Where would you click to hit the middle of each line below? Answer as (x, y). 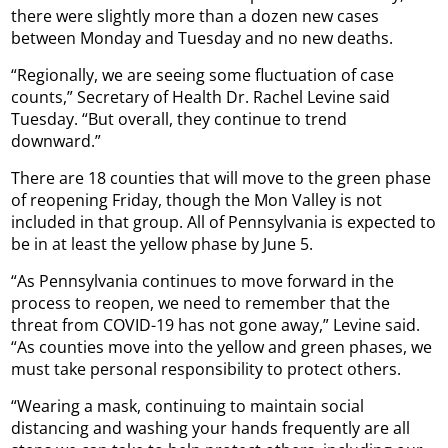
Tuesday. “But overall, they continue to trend (179, 118)
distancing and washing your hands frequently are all (211, 427)
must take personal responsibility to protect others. (206, 368)
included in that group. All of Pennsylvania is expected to (224, 221)
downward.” (56, 140)
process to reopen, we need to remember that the (201, 302)
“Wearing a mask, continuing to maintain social (188, 405)
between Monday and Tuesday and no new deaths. (202, 37)
